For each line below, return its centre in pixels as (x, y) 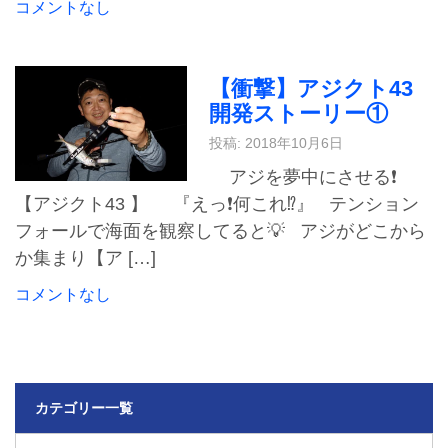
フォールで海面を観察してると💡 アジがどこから (220, 230)
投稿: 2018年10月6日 (275, 142)
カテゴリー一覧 (84, 407)
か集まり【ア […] (85, 257)
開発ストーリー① (298, 114)
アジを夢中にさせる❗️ (302, 176)
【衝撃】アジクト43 (310, 89)
